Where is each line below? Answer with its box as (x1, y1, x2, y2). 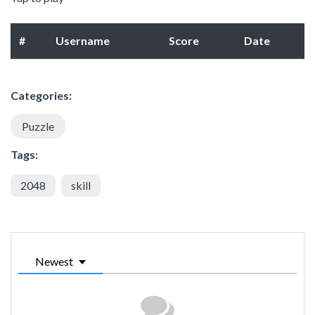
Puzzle (22, 120, 54, 134)
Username (56, 34, 110, 48)
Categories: (11, 89, 72, 103)
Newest (35, 255, 73, 269)
